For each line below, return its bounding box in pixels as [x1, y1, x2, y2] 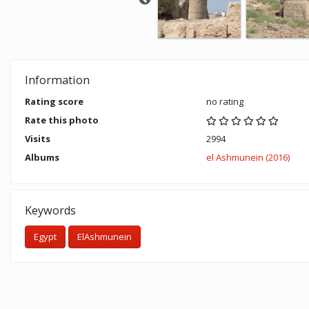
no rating [206, 95, 243, 108]
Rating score [25, 95, 83, 108]
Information [25, 72, 90, 88]
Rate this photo [25, 114, 99, 127]
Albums [25, 151, 59, 164]
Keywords [25, 203, 76, 219]
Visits [25, 132, 50, 146]
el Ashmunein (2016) [206, 151, 290, 164]
